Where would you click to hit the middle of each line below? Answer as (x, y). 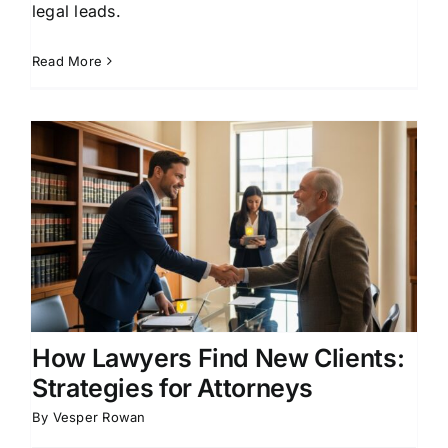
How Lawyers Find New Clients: (218, 357)
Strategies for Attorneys (172, 387)
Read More (67, 60)
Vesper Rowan (99, 416)
